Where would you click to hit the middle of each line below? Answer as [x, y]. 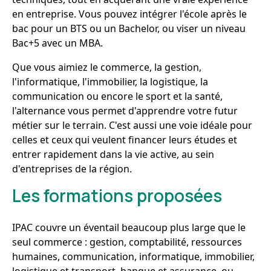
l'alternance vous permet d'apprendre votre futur [125, 111]
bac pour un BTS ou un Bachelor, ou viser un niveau [129, 28]
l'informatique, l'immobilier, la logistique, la [110, 82]
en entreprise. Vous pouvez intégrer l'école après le [129, 14]
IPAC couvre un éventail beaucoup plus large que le [129, 227]
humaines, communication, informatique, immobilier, [133, 256]
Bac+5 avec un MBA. [57, 43]
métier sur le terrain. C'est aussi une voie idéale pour [132, 125]
